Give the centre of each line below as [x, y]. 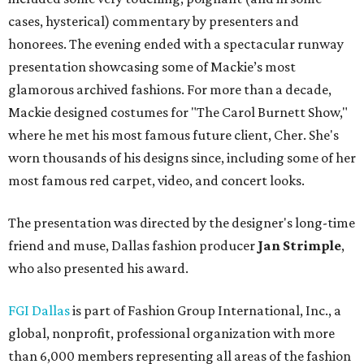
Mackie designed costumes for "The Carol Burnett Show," [178, 113]
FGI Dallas [39, 311]
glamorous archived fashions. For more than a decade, [170, 90]
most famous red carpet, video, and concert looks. [156, 181]
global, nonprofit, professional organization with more [171, 334]
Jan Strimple [299, 246]
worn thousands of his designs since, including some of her [182, 158]
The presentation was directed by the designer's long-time [182, 223]
